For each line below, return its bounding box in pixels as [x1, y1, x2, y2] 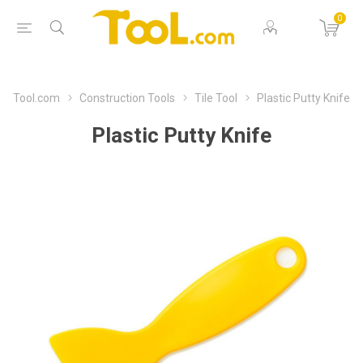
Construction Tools [79, 91, 175, 105]
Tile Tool [194, 91, 237, 105]
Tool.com [13, 91, 60, 105]
